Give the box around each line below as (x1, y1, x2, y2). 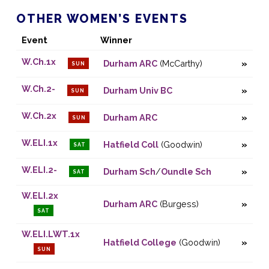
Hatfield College (103, 237, 177, 248)
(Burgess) (157, 199, 199, 210)
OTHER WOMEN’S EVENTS (16, 11, 188, 26)
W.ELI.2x (21, 190, 58, 201)
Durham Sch (103, 166, 156, 177)
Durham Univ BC (103, 85, 172, 96)
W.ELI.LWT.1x (21, 229, 80, 240)
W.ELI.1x (21, 138, 58, 148)
